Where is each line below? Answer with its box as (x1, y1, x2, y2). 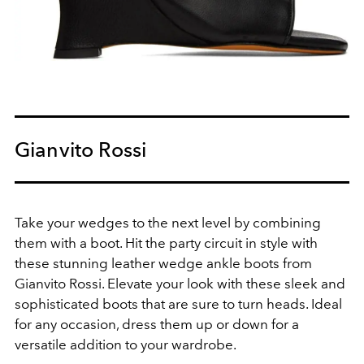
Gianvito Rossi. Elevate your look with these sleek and (15, 275, 345, 292)
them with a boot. (15, 234, 125, 251)
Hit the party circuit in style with (125, 234, 318, 251)
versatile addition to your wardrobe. (15, 336, 236, 353)
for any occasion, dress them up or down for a (15, 315, 299, 332)
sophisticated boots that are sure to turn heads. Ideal (15, 295, 342, 312)
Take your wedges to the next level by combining (15, 214, 321, 231)
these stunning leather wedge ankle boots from (15, 254, 312, 271)
